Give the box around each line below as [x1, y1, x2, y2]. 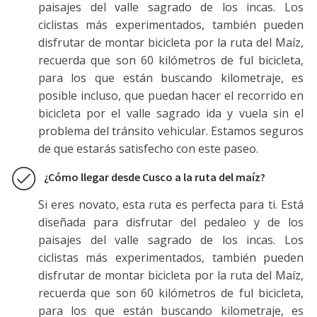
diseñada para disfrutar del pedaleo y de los [38, 214, 304, 230]
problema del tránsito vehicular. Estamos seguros [38, 122, 304, 139]
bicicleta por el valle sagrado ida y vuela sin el [38, 105, 304, 121]
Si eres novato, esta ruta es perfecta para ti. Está [38, 196, 304, 212]
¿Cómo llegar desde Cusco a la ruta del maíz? [43, 169, 265, 184]
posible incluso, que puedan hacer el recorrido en [38, 87, 304, 103]
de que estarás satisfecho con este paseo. [38, 140, 258, 156]
